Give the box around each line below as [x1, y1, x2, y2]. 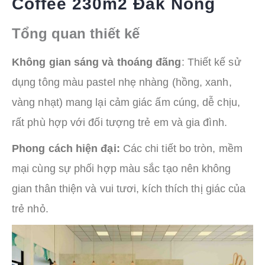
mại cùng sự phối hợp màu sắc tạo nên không [12, 162, 231, 174]
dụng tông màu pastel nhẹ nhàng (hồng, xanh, [12, 76, 232, 88]
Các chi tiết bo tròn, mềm [119, 142, 243, 154]
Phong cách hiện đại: [12, 142, 120, 154]
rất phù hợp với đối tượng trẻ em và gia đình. [12, 116, 227, 128]
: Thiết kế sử [181, 56, 241, 68]
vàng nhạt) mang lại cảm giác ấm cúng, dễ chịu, [12, 96, 240, 108]
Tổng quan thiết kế [12, 25, 140, 41]
